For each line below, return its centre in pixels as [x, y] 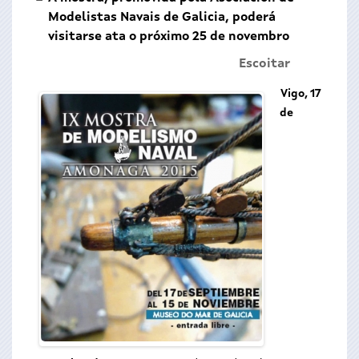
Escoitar [264, 64]
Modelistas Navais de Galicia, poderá [162, 18]
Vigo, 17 [301, 94]
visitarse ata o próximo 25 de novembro [169, 37]
